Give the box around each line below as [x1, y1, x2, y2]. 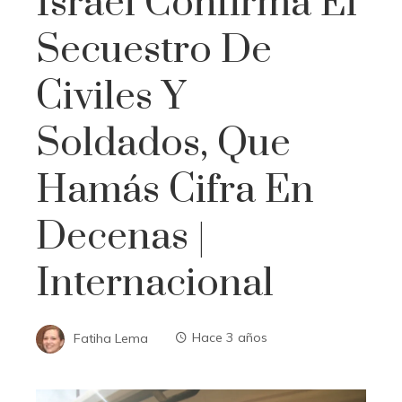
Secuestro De [36, 25, 272, 74]
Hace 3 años [192, 329, 267, 346]
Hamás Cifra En [36, 165, 314, 214]
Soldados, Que [36, 118, 291, 168]
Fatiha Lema [74, 329, 148, 346]
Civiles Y [36, 72, 186, 121]
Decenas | [36, 212, 205, 261]
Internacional [36, 258, 274, 308]
